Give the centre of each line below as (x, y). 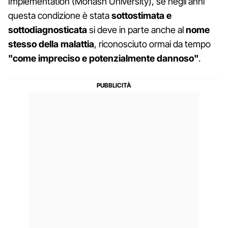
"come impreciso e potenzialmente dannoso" (103, 58)
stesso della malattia (51, 44)
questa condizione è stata (59, 15)
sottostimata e (140, 15)
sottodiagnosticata (48, 30)
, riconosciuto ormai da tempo (152, 44)
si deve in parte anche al (136, 30)
